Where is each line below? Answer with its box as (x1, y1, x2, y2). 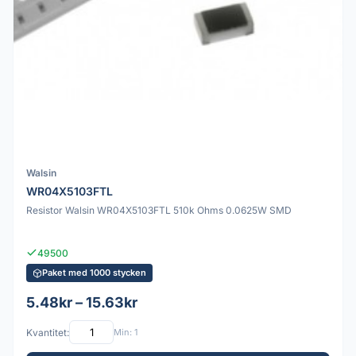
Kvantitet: (26, 326, 69, 339)
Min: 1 (114, 326, 137, 338)
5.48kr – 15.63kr (26, 294, 137, 311)
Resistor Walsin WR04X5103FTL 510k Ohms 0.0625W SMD (26, 203, 292, 216)
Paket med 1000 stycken (42, 267, 146, 279)
